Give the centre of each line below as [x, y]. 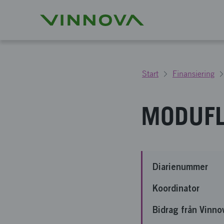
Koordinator [176, 188]
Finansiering [193, 74]
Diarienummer [180, 166]
